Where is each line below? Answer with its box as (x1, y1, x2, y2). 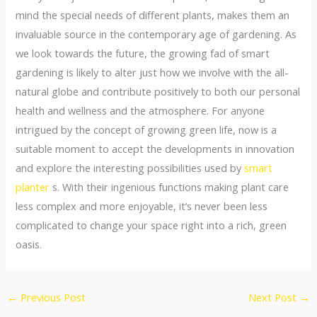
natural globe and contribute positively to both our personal (16, 83, 301, 98)
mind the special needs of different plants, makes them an (16, 7, 290, 22)
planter (16, 179, 50, 194)
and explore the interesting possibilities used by (16, 160, 245, 175)
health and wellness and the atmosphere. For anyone (16, 103, 265, 117)
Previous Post (17, 289, 86, 304)
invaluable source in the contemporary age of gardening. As (16, 26, 297, 41)
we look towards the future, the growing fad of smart (16, 45, 270, 60)
